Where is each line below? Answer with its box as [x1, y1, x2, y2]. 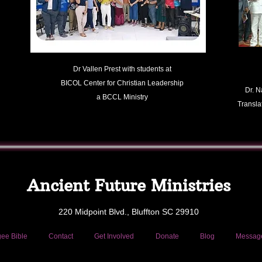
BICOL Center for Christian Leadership [61, 79, 184, 87]
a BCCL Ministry [96, 93, 148, 101]
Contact [49, 232, 74, 240]
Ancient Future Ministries [26, 175, 230, 196]
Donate [155, 232, 179, 240]
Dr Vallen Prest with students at [73, 65, 171, 73]
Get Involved [94, 232, 135, 240]
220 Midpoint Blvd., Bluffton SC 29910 [58, 207, 199, 216]
